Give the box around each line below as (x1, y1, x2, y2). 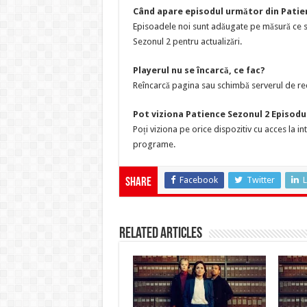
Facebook (179, 174, 218, 185)
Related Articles (119, 225, 202, 242)
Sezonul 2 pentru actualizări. (132, 36, 242, 47)
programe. (132, 138, 175, 149)
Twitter (246, 174, 275, 185)
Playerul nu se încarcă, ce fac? (132, 64, 265, 75)
